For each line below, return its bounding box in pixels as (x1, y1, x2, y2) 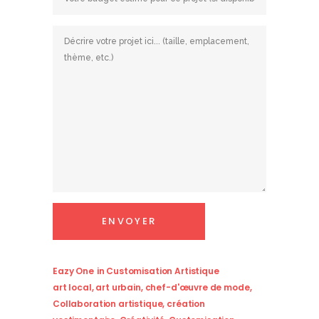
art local (53, 281, 92, 294)
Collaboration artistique (53, 298, 163, 310)
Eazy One (53, 265, 94, 278)
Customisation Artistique (106, 265, 219, 278)
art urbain (95, 281, 141, 294)
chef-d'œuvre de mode (145, 281, 250, 294)
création (167, 298, 205, 310)
